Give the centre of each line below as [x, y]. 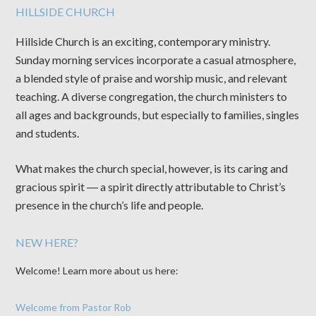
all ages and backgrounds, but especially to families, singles [158, 115]
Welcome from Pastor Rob [74, 307]
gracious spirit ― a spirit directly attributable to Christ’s [151, 187]
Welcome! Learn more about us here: [97, 271]
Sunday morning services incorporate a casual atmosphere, [156, 60]
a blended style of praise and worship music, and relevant [152, 78]
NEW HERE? [47, 242]
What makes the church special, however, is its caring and [152, 168]
